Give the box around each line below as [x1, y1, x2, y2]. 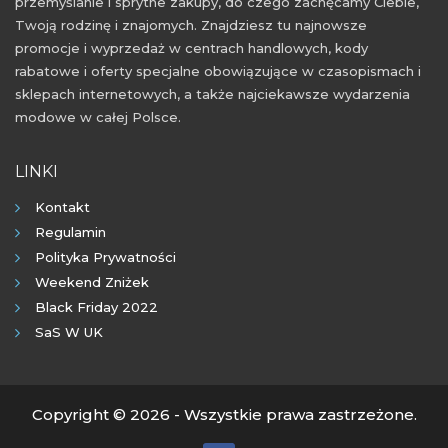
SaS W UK [35, 323, 103, 340]
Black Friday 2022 [35, 298, 158, 315]
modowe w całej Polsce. [15, 108, 181, 125]
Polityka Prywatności [35, 248, 176, 265]
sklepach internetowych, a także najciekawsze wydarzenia [15, 85, 410, 102]
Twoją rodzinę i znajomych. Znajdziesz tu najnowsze [15, 16, 367, 33]
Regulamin [35, 223, 106, 240]
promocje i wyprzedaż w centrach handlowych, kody [15, 39, 368, 56]
